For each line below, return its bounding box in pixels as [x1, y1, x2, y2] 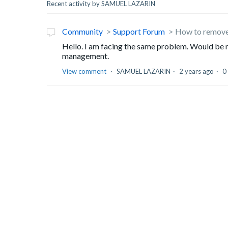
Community [62, 26, 103, 37]
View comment [62, 67, 106, 76]
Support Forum [113, 26, 165, 37]
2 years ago [179, 67, 214, 76]
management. [62, 51, 115, 61]
